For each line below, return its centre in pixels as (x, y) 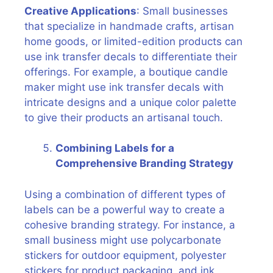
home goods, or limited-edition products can (133, 41)
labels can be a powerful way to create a (125, 209)
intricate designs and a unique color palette (130, 102)
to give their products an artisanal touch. (124, 117)
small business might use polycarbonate (123, 240)
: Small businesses (182, 11)
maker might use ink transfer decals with (124, 87)
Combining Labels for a (115, 148)
